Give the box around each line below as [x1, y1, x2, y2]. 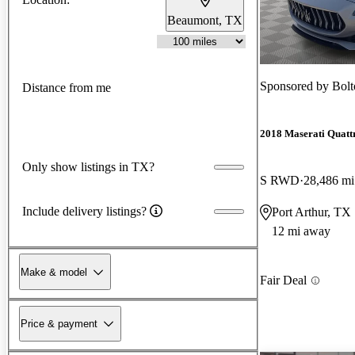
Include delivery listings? [22, 204, 147, 218]
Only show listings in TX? [22, 159, 155, 174]
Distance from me [22, 81, 111, 95]
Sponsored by [260, 78, 332, 93]
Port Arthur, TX [272, 205, 351, 219]
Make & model [21, 265, 87, 278]
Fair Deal [260, 273, 307, 288]
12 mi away [272, 224, 330, 239]
